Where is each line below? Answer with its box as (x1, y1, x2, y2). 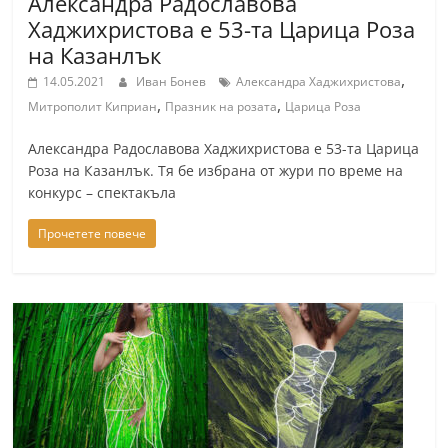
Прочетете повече (38, 225, 147, 242)
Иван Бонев (136, 73, 210, 90)
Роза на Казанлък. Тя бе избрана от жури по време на (28, 161, 404, 180)
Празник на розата (165, 98, 278, 115)
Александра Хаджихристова (236, 73, 402, 90)
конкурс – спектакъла (28, 183, 177, 202)
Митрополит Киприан (28, 98, 158, 115)
